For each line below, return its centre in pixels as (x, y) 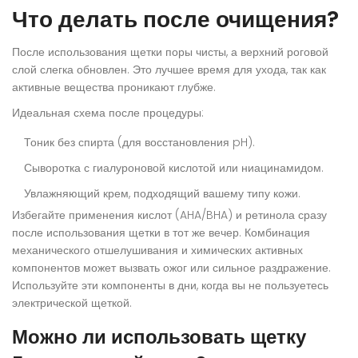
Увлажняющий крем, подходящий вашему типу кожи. (162, 194)
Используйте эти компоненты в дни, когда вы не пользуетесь (170, 286)
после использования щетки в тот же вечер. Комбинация (161, 233)
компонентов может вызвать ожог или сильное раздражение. (171, 268)
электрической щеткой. (72, 303)
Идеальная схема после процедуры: (108, 113)
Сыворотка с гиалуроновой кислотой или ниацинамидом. (174, 168)
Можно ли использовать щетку (159, 337)
